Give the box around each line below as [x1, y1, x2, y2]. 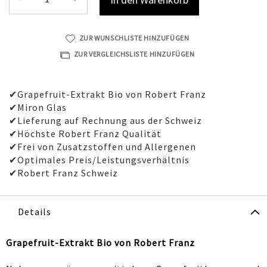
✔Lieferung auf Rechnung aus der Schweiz [9, 114, 202, 126]
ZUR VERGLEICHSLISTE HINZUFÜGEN [73, 49, 195, 58]
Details [18, 205, 51, 218]
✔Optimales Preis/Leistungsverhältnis [9, 153, 190, 166]
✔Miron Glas [9, 101, 67, 113]
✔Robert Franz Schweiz [9, 166, 118, 179]
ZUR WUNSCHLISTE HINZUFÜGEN [79, 33, 190, 43]
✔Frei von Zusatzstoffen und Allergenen [9, 140, 196, 153]
